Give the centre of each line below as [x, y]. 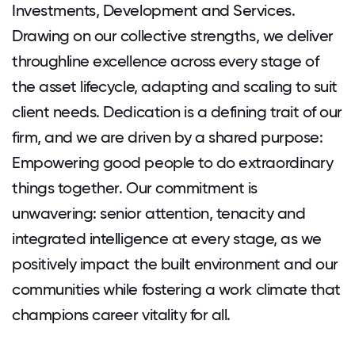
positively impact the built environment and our [175, 264]
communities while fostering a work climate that [176, 289]
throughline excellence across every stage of [166, 61]
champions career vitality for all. [122, 315]
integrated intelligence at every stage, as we [167, 239]
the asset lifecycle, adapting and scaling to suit [175, 86]
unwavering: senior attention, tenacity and [159, 213]
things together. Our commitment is [135, 188]
